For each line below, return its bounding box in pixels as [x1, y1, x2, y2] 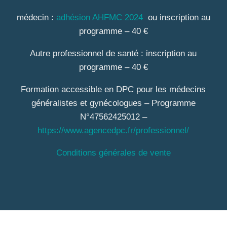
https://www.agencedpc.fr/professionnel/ [37, 125, 190, 135]
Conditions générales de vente [56, 147, 171, 158]
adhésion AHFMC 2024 [56, 12, 143, 22]
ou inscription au [142, 12, 210, 22]
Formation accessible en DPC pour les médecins [21, 84, 206, 94]
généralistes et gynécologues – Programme [31, 98, 196, 108]
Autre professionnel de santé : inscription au [30, 48, 197, 58]
